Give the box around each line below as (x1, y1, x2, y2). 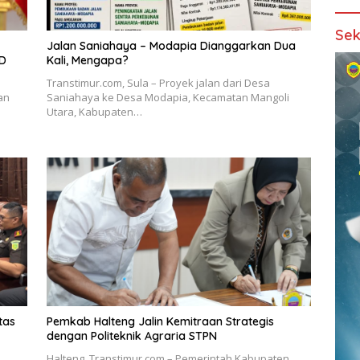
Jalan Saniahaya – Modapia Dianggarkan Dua (46, 38, 296, 53)
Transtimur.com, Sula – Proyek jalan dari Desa (46, 75, 270, 90)
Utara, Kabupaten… (46, 104, 142, 119)
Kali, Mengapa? (46, 52, 129, 67)
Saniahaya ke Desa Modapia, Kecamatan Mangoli (46, 89, 289, 104)
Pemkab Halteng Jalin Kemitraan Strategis (46, 314, 274, 329)
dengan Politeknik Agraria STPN (46, 329, 217, 344)
